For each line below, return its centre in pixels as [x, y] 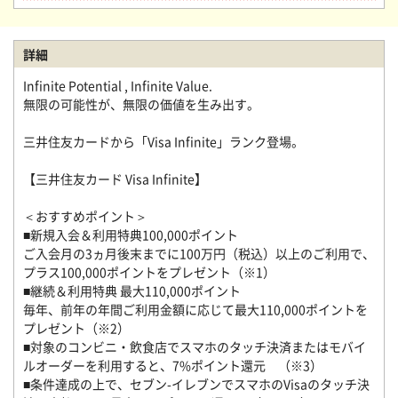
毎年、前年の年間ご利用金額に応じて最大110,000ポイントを [195, 309]
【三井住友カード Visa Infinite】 [115, 179]
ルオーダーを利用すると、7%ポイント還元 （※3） [173, 365]
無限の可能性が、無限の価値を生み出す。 [141, 104]
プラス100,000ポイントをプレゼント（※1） [155, 272]
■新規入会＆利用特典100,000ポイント [131, 235]
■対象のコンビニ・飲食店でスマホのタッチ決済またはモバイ [195, 346]
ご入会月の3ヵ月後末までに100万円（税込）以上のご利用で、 [199, 253]
